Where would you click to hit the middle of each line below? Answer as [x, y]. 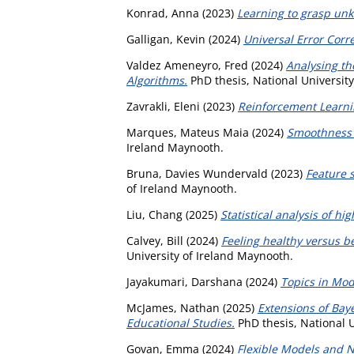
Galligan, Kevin [166, 39]
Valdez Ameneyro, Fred [187, 65]
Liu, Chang [154, 214]
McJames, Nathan [173, 307]
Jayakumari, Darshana [185, 281]
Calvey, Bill [155, 240]
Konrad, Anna [163, 13]
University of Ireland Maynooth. [210, 255]
